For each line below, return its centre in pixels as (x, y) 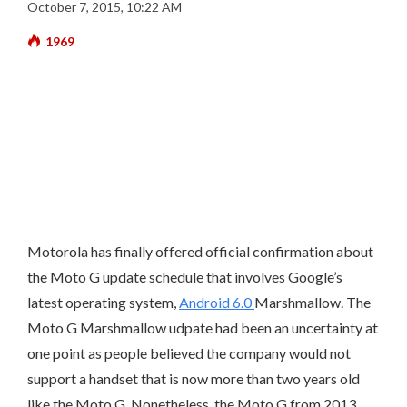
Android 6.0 (217, 302)
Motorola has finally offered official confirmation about (200, 251)
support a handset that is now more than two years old (194, 378)
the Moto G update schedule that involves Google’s (185, 277)
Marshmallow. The (313, 302)
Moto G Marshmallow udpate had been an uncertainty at (203, 328)
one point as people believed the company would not (189, 353)
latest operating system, (103, 302)
